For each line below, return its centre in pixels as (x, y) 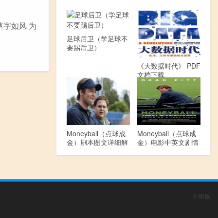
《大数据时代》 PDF (169, 65)
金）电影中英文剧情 (168, 142)
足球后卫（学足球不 (97, 38)
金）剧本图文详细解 (97, 142)
